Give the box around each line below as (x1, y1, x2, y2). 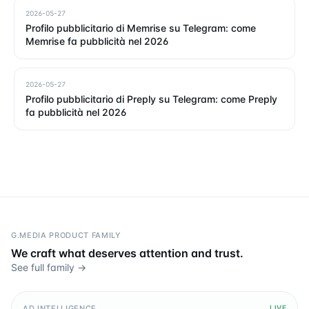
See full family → (11, 261, 86, 273)
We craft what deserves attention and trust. (11, 246, 243, 260)
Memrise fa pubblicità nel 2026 (26, 34, 168, 47)
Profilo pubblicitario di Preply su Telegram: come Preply (26, 92, 277, 105)
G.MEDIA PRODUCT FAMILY (11, 230, 121, 240)
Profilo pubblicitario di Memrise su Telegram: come (26, 21, 256, 34)
